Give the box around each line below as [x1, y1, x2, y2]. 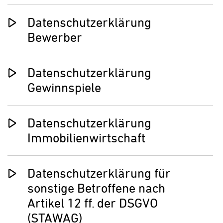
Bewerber [27, 30, 82, 45]
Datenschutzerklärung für [27, 166, 171, 181]
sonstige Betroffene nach [27, 181, 165, 196]
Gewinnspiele [27, 80, 101, 95]
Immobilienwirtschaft [27, 130, 145, 145]
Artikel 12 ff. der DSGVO [27, 196, 158, 211]
